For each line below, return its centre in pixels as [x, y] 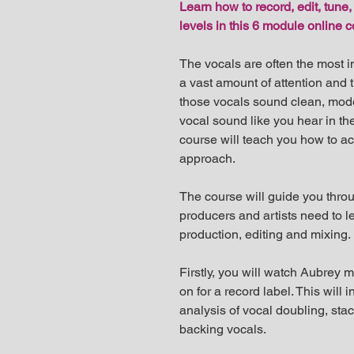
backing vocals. [223, 329]
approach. [207, 158]
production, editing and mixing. [265, 234]
